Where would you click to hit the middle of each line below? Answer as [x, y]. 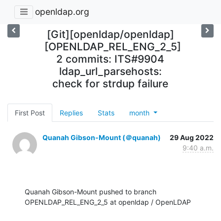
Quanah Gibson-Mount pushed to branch [91, 191]
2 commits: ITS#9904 [110, 59]
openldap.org [62, 12]
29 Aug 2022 [192, 137]
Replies [71, 112]
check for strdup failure [110, 83]
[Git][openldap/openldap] [110, 34]
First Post [30, 112]
